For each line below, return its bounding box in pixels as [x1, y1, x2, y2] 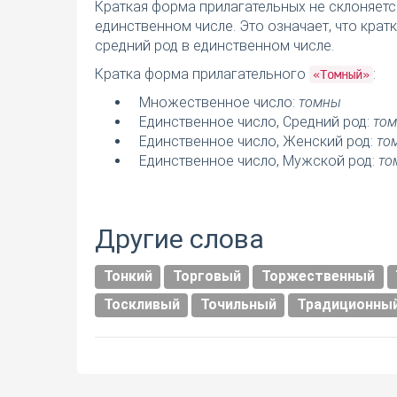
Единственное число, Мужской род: [139, 152, 378, 170]
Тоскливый [103, 296, 180, 314]
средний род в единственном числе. [95, 37, 334, 55]
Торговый [172, 268, 241, 285]
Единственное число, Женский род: [139, 133, 377, 151]
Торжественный [261, 268, 375, 285]
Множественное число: [139, 94, 299, 112]
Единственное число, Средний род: [139, 113, 373, 131]
